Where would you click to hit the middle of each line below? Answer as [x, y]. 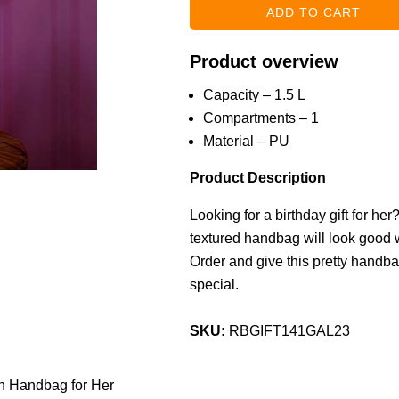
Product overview [264, 62]
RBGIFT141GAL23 [289, 331]
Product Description [257, 178]
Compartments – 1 [261, 118]
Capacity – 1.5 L [254, 95]
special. [214, 285]
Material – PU [246, 142]
